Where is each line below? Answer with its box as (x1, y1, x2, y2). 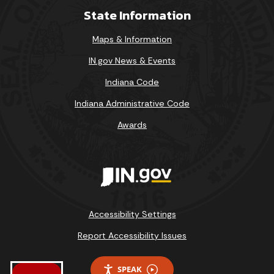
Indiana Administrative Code (75, 97, 190, 109)
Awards (117, 119, 147, 130)
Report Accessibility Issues (78, 229, 187, 241)
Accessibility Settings (88, 208, 176, 220)
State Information (83, 5, 191, 24)
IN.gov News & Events (89, 54, 176, 66)
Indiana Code (105, 76, 159, 87)
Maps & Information (92, 33, 172, 45)
